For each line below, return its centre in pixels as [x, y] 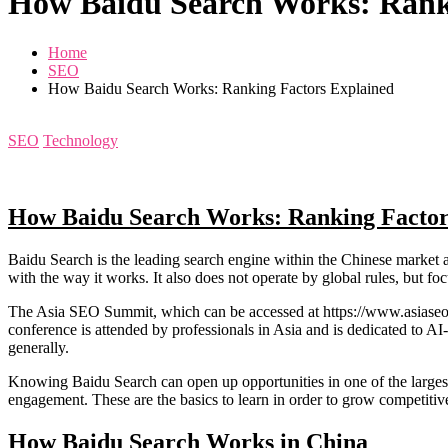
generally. [38, 347]
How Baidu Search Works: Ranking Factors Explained [221, 88]
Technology [80, 140]
